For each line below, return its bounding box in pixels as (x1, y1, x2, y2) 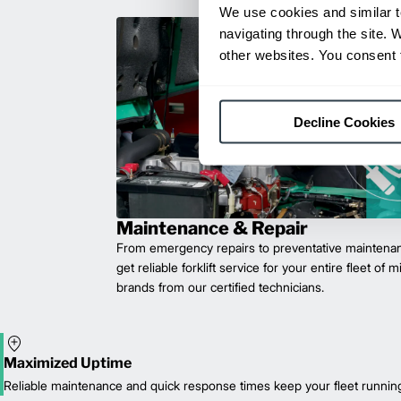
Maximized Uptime (4, 354, 132, 372)
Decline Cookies (294, 114, 395, 130)
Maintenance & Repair (116, 218, 308, 240)
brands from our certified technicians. (116, 279, 324, 295)
